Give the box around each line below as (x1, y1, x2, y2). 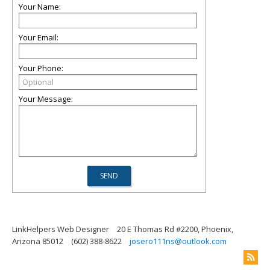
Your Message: (19, 93, 73, 104)
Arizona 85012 (12, 236, 63, 246)
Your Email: (19, 32, 58, 43)
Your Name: (19, 1, 61, 12)
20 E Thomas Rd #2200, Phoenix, (117, 224, 233, 234)
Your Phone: (19, 63, 63, 74)
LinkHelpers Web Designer (12, 224, 109, 234)
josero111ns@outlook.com (130, 236, 227, 246)
